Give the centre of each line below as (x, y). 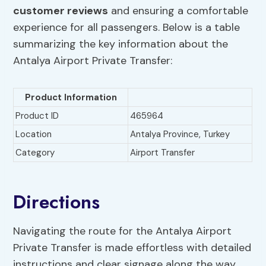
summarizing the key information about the (121, 44)
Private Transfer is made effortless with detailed (132, 248)
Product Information (71, 98)
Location (34, 134)
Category (35, 153)
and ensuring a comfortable (178, 11)
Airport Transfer (163, 153)
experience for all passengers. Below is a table (127, 28)
